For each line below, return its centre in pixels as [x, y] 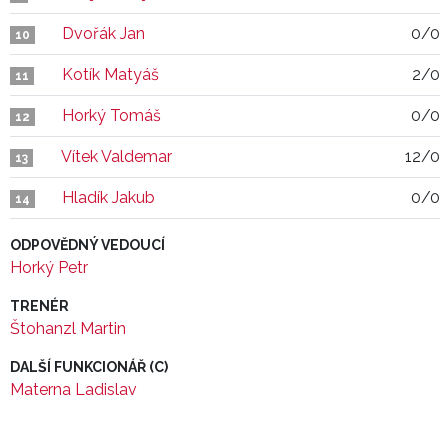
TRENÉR [39, 306]
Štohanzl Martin [68, 328]
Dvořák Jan [103, 33]
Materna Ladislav [73, 389]
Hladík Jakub [108, 197]
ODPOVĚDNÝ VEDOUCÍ [87, 245]
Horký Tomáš [111, 115]
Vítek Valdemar [116, 156]
